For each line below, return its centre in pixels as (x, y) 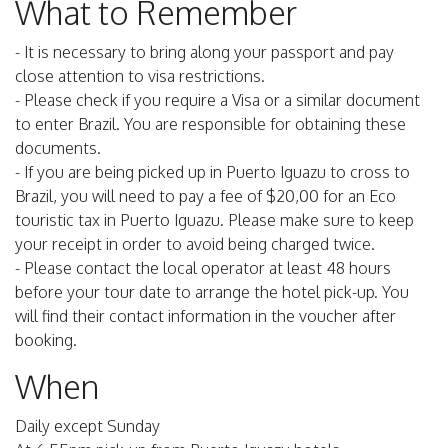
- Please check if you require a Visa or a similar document (217, 100)
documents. (58, 148)
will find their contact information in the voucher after (205, 316)
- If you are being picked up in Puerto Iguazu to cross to (212, 172)
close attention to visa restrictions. (140, 76)
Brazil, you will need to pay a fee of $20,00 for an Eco (205, 196)
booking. (46, 340)
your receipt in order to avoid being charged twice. (195, 244)
